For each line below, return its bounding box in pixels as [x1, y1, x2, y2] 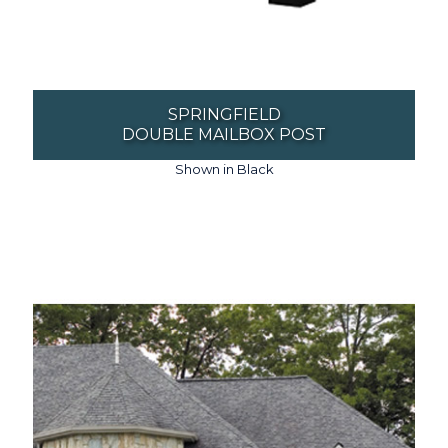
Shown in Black [174, 160, 274, 177]
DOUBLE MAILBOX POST [122, 124, 326, 144]
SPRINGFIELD [167, 104, 281, 124]
